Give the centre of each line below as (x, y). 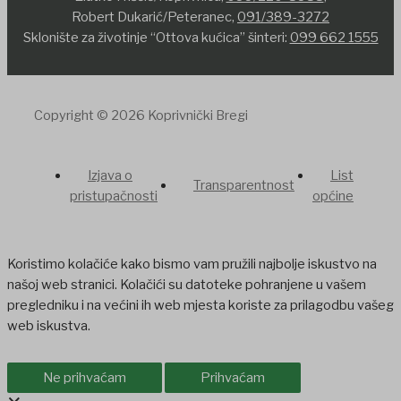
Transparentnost (244, 186)
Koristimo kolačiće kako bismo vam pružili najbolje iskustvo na (192, 264)
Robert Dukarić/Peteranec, (154, 17)
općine (333, 196)
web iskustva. (49, 326)
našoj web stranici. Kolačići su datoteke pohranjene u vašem (187, 285)
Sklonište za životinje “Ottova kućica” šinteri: (156, 38)
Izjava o (110, 175)
